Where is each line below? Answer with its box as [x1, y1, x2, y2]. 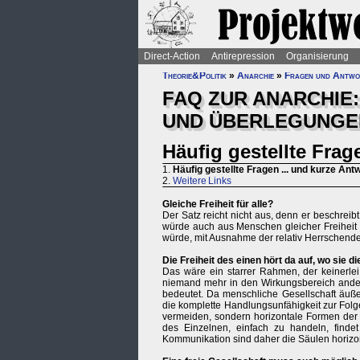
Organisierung [286, 51, 349, 62]
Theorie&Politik [162, 70, 227, 81]
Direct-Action [144, 51, 200, 62]
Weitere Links [173, 175, 231, 187]
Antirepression [211, 51, 275, 62]
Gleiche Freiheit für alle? [162, 198, 273, 211]
